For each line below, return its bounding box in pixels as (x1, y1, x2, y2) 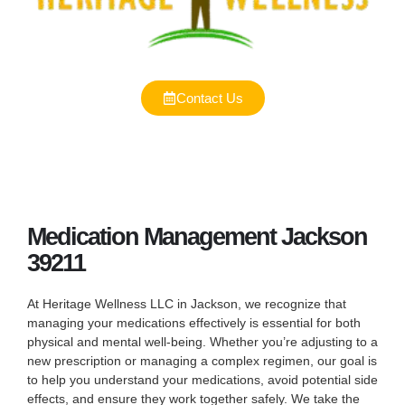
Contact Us (175, 89, 243, 106)
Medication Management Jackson (27, 222, 367, 250)
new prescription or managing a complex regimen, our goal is (27, 353, 377, 368)
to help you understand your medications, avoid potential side (27, 372, 378, 387)
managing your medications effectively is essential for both (27, 315, 361, 330)
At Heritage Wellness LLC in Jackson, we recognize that (27, 296, 346, 311)
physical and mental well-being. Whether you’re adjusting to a (27, 334, 378, 349)
